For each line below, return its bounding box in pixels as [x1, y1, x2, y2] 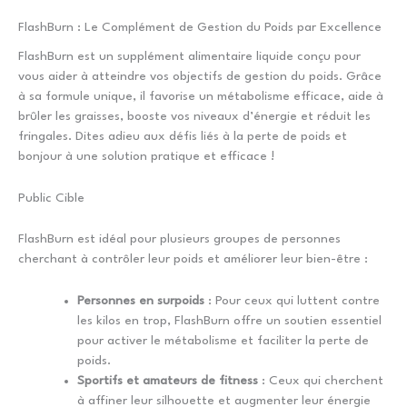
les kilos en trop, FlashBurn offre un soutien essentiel [77, 313, 382, 327]
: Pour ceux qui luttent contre [204, 293, 380, 307]
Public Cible [18, 192, 84, 205]
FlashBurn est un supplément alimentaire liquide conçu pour [18, 50, 361, 64]
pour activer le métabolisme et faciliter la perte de [77, 333, 369, 347]
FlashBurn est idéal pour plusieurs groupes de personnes [18, 232, 341, 245]
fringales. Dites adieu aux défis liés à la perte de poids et [18, 130, 347, 144]
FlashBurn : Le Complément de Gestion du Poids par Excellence [18, 20, 382, 34]
